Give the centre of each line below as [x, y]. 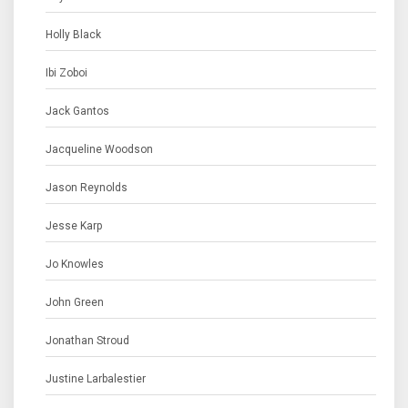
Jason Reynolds [87, 188]
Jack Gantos [77, 111]
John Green [75, 302]
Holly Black [73, 35]
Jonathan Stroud [87, 341]
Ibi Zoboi [66, 73]
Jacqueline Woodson [99, 149]
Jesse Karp [74, 226]
